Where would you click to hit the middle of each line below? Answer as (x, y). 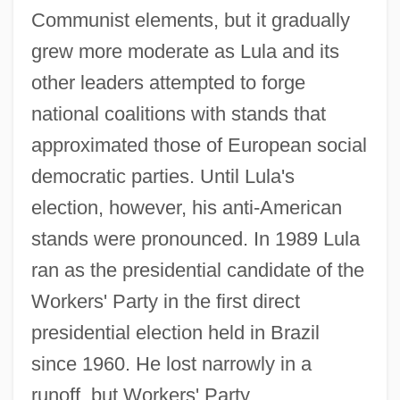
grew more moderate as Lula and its (185, 51)
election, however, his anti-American (186, 207)
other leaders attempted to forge (168, 82)
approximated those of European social (199, 145)
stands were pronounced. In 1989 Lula (195, 238)
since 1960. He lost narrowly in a (171, 363)
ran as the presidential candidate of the (197, 270)
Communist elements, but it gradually (190, 20)
